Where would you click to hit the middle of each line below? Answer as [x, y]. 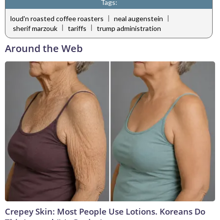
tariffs [77, 28]
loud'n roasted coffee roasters [57, 19]
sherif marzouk [35, 28]
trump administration [129, 28]
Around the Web [44, 49]
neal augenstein [138, 19]
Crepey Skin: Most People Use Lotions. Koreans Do [105, 212]
